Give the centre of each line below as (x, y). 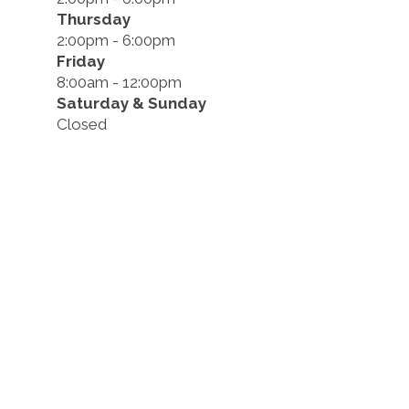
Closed (82, 125)
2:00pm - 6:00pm (116, 41)
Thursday (94, 20)
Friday (81, 62)
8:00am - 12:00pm (119, 83)
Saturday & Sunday (131, 104)
